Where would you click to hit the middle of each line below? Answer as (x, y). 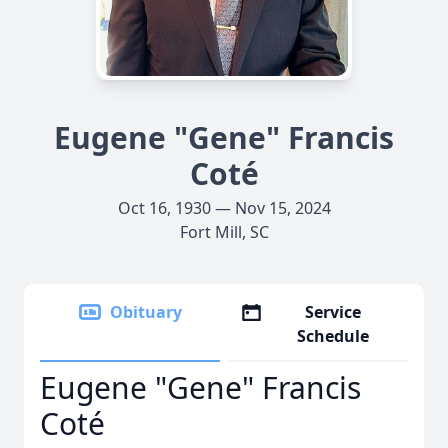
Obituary (146, 312)
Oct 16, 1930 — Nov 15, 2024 (224, 208)
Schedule (333, 336)
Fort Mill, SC (224, 232)
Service (333, 312)
